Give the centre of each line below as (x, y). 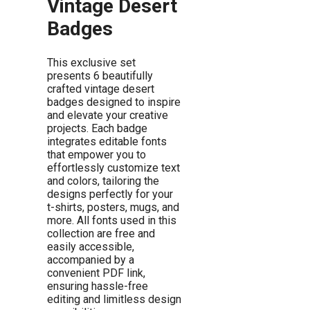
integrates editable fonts (107, 142)
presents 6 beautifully (100, 76)
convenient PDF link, (96, 273)
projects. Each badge (97, 129)
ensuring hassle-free (98, 286)
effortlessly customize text (113, 168)
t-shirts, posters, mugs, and (113, 208)
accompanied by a (91, 260)
